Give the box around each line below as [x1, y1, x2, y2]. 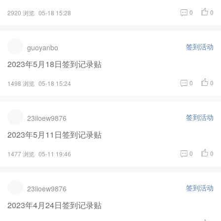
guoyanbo [27, 42, 58, 53]
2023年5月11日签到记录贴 [7, 129, 102, 141]
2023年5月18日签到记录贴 [7, 58, 102, 70]
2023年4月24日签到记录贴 [7, 199, 102, 211]
